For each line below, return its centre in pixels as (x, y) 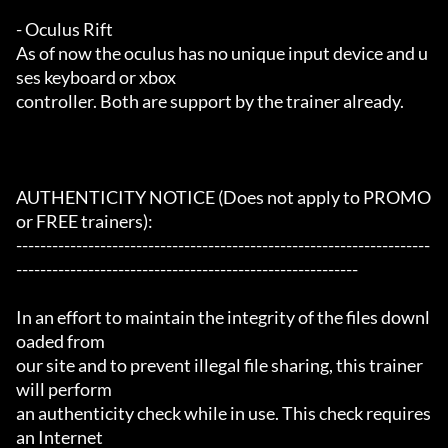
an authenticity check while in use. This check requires (223, 413)
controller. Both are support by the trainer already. (210, 101)
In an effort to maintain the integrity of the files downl (223, 317)
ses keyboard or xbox (96, 77)
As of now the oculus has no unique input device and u (222, 53)
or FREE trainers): (84, 221)
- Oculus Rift (64, 29)
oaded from (60, 341)
